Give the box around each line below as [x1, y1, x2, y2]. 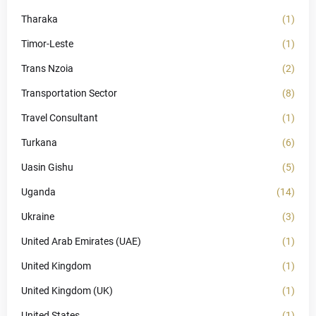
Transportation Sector [21, 87, 117, 99]
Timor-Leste [21, 38, 73, 49]
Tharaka [21, 13, 58, 25]
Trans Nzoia [21, 63, 73, 74]
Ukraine [21, 211, 54, 222]
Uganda [21, 186, 56, 197]
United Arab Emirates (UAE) [21, 236, 141, 247]
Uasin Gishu [21, 162, 73, 173]
